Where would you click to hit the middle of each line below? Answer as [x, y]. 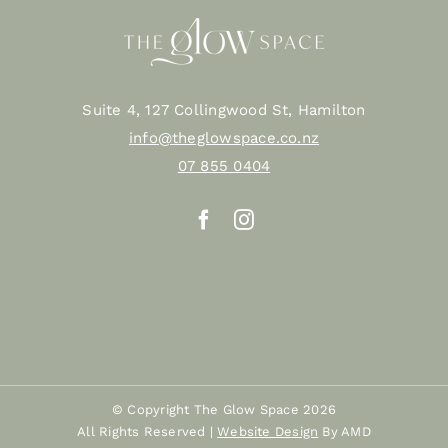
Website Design [268, 432]
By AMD [344, 432]
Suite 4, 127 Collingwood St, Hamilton [224, 110]
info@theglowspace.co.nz [224, 138]
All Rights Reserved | [147, 432]
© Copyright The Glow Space [208, 410]
